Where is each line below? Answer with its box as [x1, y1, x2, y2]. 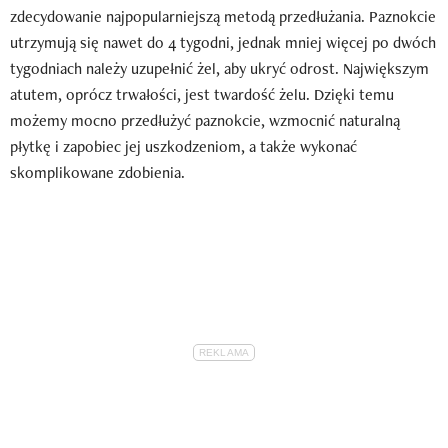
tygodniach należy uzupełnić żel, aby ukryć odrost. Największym [10, 57, 429, 79]
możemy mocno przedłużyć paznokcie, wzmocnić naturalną [10, 109, 400, 131]
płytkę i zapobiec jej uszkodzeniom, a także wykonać [10, 135, 357, 157]
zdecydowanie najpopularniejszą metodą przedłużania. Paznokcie [10, 5, 436, 27]
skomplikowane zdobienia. [10, 161, 185, 183]
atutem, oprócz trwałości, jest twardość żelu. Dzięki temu [10, 83, 394, 105]
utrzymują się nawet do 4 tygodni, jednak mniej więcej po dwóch [10, 31, 436, 53]
